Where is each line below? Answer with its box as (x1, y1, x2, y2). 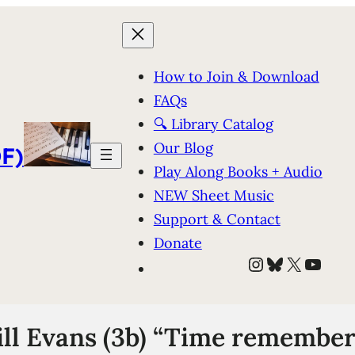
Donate (153, 234, 202, 252)
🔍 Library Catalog (153, 115, 273, 133)
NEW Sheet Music (153, 186, 274, 204)
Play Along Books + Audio (153, 162, 323, 181)
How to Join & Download (153, 67, 319, 86)
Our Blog (153, 139, 213, 157)
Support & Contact (153, 210, 281, 228)
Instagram (245, 250, 334, 276)
